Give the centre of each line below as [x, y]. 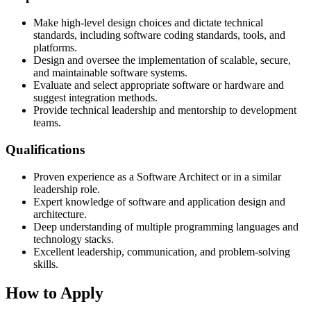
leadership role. [67, 189]
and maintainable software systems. [110, 73]
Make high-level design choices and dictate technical [148, 23]
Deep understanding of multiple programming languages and [166, 226]
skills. [46, 264]
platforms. [55, 48]
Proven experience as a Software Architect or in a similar [157, 176]
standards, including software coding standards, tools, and [159, 35]
